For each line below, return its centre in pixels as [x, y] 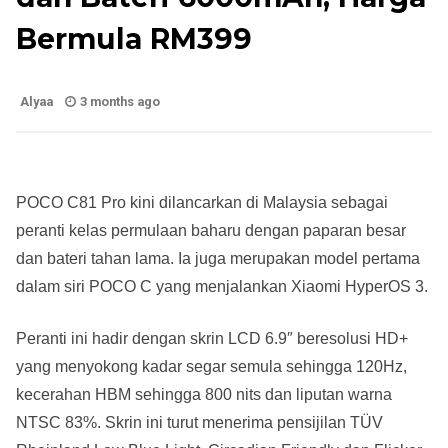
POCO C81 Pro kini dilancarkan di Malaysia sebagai [202, 203]
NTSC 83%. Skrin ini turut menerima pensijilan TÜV [199, 423]
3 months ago [120, 102]
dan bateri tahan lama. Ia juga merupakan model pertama [218, 259]
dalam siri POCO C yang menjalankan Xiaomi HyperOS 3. [222, 287]
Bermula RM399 [134, 38]
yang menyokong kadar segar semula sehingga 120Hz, [211, 367]
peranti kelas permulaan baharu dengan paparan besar [211, 231]
